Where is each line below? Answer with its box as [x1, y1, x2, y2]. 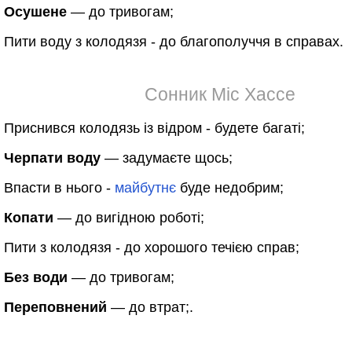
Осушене [4, 4, 67, 20]
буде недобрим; [176, 180, 284, 196]
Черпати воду [4, 150, 101, 166]
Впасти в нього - [4, 180, 115, 196]
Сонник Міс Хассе [145, 84, 295, 104]
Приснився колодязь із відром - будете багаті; [4, 120, 305, 136]
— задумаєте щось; [101, 150, 233, 166]
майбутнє [115, 180, 176, 196]
